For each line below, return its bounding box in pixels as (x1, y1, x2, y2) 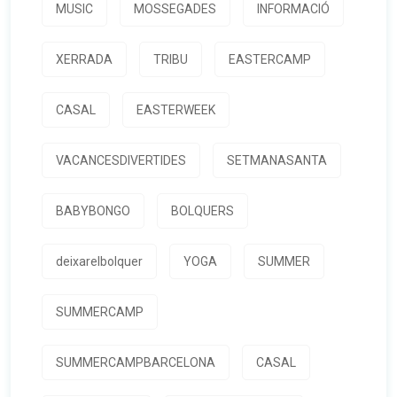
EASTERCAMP (229, 52, 311, 67)
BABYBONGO (56, 204, 130, 219)
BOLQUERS (171, 204, 234, 219)
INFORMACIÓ (257, 2, 330, 17)
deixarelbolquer (56, 254, 143, 269)
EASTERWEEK (136, 103, 215, 118)
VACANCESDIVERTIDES (56, 153, 186, 168)
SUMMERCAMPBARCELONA (56, 355, 215, 370)
